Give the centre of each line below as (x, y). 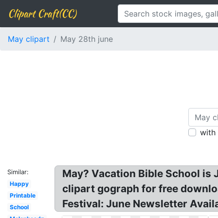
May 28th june (87, 39)
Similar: (18, 172)
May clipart (29, 39)
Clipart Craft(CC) (42, 13)
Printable (22, 195)
